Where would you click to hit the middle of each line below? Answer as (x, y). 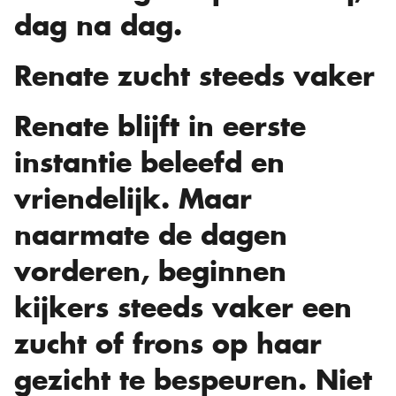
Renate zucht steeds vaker (194, 76)
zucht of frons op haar (168, 344)
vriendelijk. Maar (133, 199)
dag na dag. (98, 26)
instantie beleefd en (149, 163)
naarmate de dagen (151, 236)
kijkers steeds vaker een (183, 308)
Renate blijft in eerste (160, 127)
